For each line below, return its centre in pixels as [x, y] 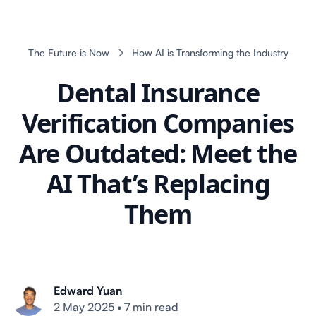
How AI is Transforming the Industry [210, 53]
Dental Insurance [158, 93]
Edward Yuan [88, 291]
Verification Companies [158, 123]
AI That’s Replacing [158, 184]
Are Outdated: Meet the [158, 153]
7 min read [151, 307]
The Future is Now [68, 53]
